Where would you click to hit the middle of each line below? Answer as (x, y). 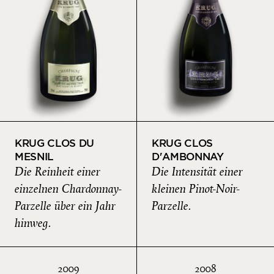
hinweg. (33, 224)
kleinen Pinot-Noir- (196, 189)
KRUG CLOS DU (54, 143)
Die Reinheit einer (57, 172)
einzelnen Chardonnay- (68, 189)
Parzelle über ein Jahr (65, 206)
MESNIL (34, 157)
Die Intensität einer (197, 172)
